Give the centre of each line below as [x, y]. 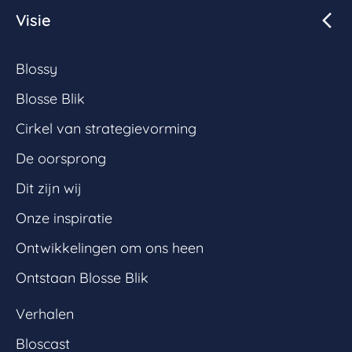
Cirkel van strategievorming [106, 128]
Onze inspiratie [64, 218]
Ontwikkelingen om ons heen [110, 247]
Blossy [37, 68]
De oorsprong [61, 158]
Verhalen [45, 313]
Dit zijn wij [49, 188]
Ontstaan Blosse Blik [82, 277]
